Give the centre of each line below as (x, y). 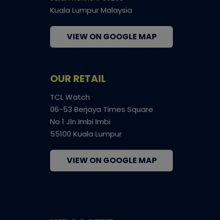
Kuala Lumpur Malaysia (91, 10)
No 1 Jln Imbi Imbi (80, 121)
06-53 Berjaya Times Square (102, 109)
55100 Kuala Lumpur (86, 134)
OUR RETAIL (78, 78)
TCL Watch (70, 97)
